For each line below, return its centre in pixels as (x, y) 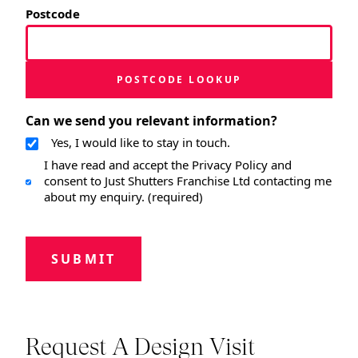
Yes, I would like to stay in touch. (141, 142)
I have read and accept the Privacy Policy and (167, 164)
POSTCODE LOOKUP (179, 79)
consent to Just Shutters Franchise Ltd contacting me (187, 180)
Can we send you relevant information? (151, 120)
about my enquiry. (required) (123, 196)
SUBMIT (84, 259)
